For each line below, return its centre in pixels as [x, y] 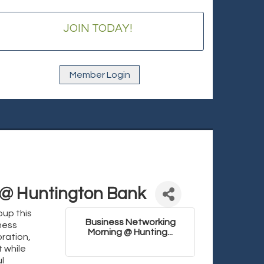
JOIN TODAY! [98, 28]
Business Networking [130, 222]
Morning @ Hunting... [130, 232]
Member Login [100, 75]
